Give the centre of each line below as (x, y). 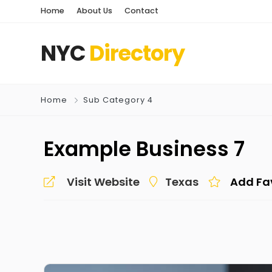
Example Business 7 (144, 149)
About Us (94, 11)
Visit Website (103, 182)
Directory (137, 53)
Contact (141, 11)
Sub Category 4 (118, 100)
